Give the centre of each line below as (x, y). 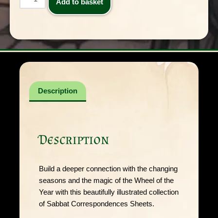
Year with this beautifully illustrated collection (109, 192)
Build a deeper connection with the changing (108, 168)
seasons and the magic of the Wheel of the (106, 180)
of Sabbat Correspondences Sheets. (97, 203)
